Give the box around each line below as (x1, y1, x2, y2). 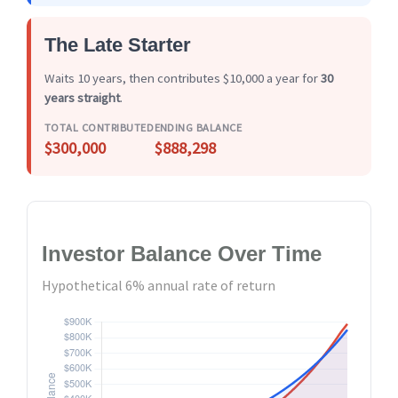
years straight (44, 89, 120, 106)
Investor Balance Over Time (42, 241, 322, 266)
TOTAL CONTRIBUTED (44, 120, 155, 134)
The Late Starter (44, 33, 191, 56)
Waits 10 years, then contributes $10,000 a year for (44, 69, 321, 86)
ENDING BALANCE (154, 120, 243, 134)
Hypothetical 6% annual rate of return (42, 275, 275, 294)
